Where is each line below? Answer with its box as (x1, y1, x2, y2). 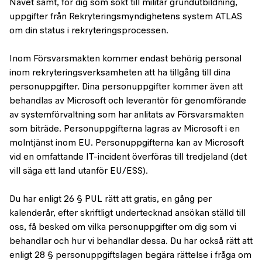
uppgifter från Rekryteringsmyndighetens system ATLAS (9, 12, 242, 22)
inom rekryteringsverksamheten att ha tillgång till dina (9, 68, 230, 78)
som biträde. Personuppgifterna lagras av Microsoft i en (9, 125, 240, 134)
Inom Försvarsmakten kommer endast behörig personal (9, 54, 242, 64)
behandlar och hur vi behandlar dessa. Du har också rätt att (9, 237, 253, 246)
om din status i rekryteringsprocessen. (9, 26, 168, 36)
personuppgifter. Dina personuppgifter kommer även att (9, 82, 243, 92)
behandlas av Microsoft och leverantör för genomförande (9, 96, 246, 106)
